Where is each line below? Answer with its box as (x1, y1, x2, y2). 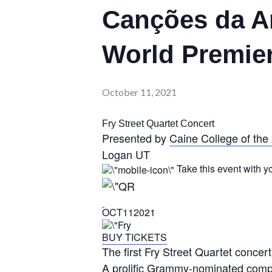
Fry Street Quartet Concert (102, 118, 214, 129)
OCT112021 (102, 205, 155, 219)
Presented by (102, 130, 169, 146)
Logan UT (102, 146, 150, 162)
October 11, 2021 (102, 86, 177, 98)
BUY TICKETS (102, 230, 167, 245)
